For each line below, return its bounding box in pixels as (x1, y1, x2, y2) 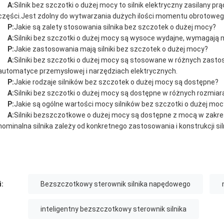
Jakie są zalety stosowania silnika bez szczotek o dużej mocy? (14, 23, 216, 31)
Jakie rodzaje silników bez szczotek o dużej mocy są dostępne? (14, 78, 218, 86)
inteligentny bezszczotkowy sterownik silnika (40, 205, 186, 213)
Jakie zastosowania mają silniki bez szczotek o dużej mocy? (14, 45, 208, 53)
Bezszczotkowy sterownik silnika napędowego (40, 180, 190, 188)
